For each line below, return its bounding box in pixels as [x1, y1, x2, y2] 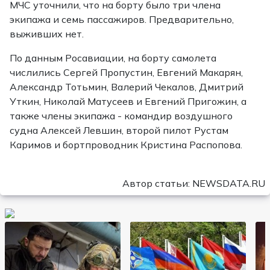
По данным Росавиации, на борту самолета [10, 52, 216, 64]
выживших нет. [10, 28, 84, 40]
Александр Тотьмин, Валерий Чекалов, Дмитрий [10, 81, 243, 93]
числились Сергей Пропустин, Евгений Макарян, [10, 66, 243, 78]
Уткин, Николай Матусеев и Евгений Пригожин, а [10, 95, 246, 107]
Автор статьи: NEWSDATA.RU [122, 177, 265, 189]
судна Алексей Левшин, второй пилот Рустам [10, 124, 228, 136]
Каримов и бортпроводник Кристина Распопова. [10, 139, 242, 151]
